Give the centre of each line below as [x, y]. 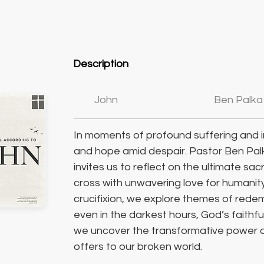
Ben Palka [238, 100]
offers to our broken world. [138, 247]
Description [101, 64]
